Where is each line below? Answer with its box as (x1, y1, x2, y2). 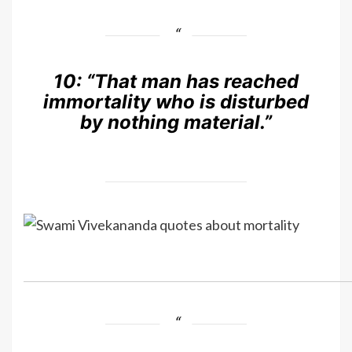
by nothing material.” (80, 111, 272, 134)
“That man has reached (86, 70, 299, 93)
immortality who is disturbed (43, 90, 309, 114)
